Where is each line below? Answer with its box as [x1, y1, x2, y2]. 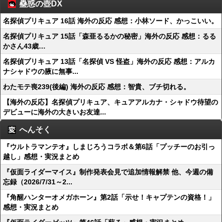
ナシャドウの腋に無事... [3, 67, 78, 75]
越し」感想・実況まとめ [3, 153, 79, 161]
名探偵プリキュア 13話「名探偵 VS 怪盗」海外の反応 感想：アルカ [3, 57, 215, 65]
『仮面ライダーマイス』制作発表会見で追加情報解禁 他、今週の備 [3, 168, 213, 176]
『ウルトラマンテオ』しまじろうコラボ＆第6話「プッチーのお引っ [3, 143, 215, 151]
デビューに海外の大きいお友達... [3, 108, 106, 116]
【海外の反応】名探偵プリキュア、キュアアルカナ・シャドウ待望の [3, 98, 218, 106]
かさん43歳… [3, 42, 46, 50]
